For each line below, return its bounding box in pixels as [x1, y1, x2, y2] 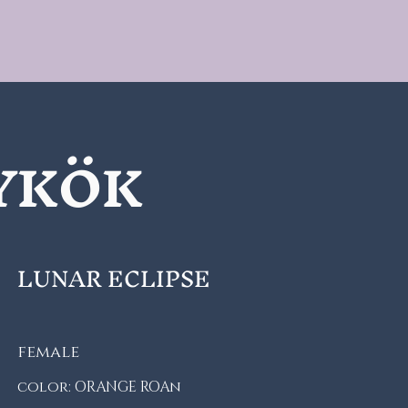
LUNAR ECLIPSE [16, 253, 210, 304]
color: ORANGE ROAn [16, 377, 185, 397]
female [16, 342, 79, 363]
